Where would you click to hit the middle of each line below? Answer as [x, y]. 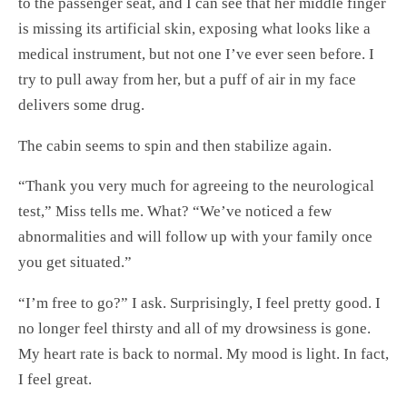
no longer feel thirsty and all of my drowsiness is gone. [194, 329]
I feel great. [55, 380]
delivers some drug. [81, 104]
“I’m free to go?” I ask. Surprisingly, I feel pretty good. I [199, 303]
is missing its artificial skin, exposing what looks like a [194, 28]
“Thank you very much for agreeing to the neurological [196, 186]
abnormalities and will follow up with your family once [195, 237]
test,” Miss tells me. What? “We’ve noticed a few [175, 212]
